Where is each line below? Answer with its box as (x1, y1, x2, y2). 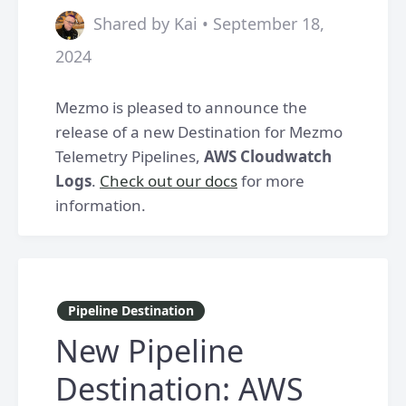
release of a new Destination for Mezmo (55, 121, 343, 142)
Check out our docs (100, 170, 237, 191)
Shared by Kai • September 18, (93, 13, 324, 34)
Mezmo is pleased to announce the (55, 97, 307, 118)
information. (55, 195, 146, 216)
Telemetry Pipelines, (55, 146, 204, 167)
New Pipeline (55, 330, 244, 372)
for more (237, 170, 304, 191)
